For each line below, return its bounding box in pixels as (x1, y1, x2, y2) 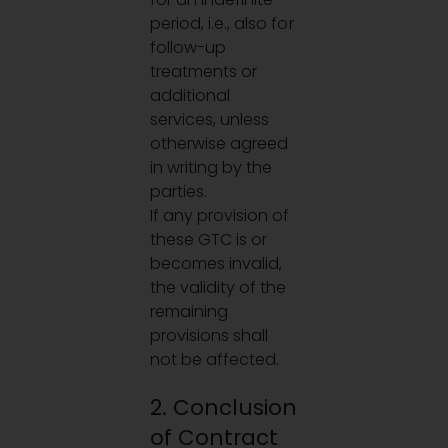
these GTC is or (150, 227, 268, 251)
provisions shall (150, 323, 269, 347)
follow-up (150, 35, 227, 59)
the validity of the (150, 275, 287, 299)
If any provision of (150, 203, 290, 227)
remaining (150, 299, 229, 323)
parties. (150, 179, 208, 203)
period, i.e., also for (150, 11, 294, 35)
